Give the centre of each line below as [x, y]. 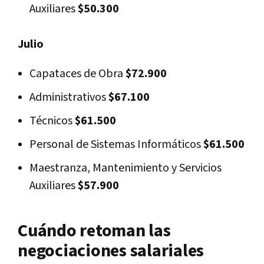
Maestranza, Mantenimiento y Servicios [126, 168]
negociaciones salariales [111, 251]
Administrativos [68, 97]
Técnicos [51, 121]
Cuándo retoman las [94, 231]
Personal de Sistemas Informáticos [115, 144]
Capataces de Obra [76, 73]
